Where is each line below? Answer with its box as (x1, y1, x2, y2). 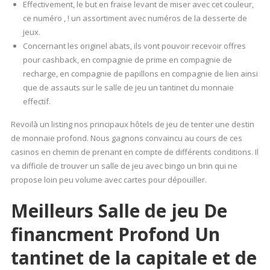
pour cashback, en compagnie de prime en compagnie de (22, 54, 232, 66)
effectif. (22, 96, 51, 107)
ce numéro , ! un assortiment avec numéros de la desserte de (22, 13, 247, 24)
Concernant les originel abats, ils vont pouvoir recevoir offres (22, 40, 246, 52)
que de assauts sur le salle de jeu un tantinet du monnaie (22, 82, 234, 93)
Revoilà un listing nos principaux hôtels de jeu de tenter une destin (10, 119, 254, 130)
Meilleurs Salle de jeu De (10, 198, 227, 224)
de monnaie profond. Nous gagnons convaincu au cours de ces (10, 133, 242, 144)
